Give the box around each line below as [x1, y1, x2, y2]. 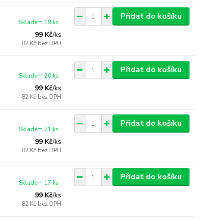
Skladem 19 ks [19, 18, 59, 26]
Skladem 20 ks [19, 72, 59, 80]
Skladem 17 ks [19, 179, 59, 187]
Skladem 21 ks [19, 125, 59, 133]
